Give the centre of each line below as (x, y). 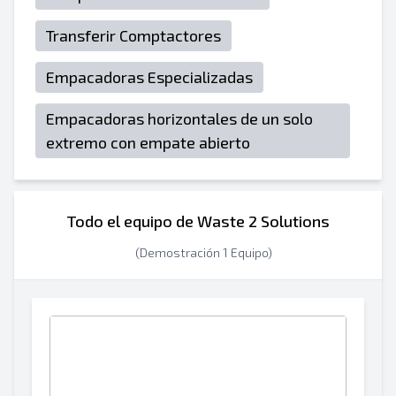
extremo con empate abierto (148, 142)
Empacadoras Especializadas (149, 77)
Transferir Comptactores (133, 35)
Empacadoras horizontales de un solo (179, 118)
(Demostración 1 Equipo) (203, 252)
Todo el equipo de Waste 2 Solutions (198, 221)
